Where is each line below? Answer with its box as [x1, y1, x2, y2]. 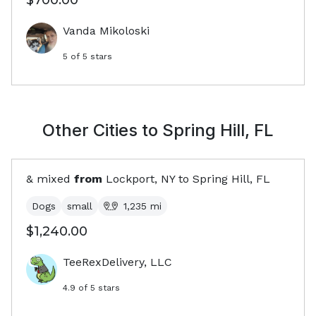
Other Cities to [42, 120, 162, 141]
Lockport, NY [106, 172, 175, 186]
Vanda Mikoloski [63, 24, 150, 38]
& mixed [26, 172, 71, 186]
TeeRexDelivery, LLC [63, 255, 172, 269]
